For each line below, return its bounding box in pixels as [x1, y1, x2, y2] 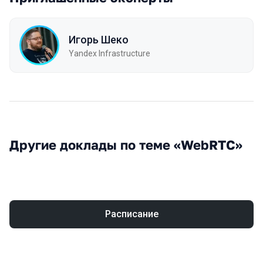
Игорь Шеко [69, 33, 129, 46]
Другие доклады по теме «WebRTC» [9, 137, 242, 153]
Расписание [104, 208, 159, 220]
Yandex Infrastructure [69, 48, 150, 58]
